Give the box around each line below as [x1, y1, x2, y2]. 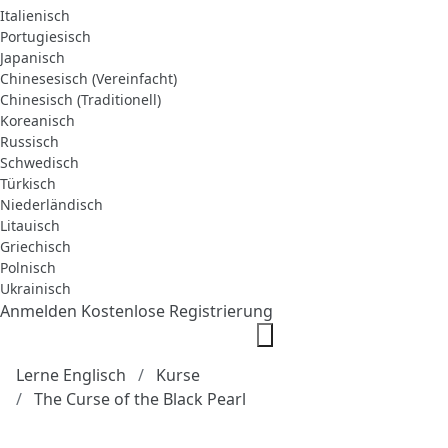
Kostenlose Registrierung [81, 299, 273, 322]
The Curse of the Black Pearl [34, 387, 246, 410]
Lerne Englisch [16, 363, 126, 386]
